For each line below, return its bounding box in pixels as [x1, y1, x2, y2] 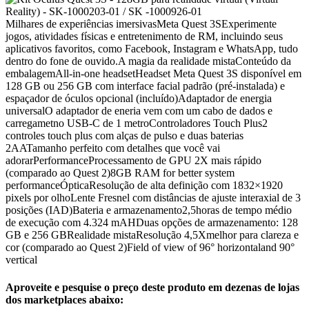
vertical [6, 254, 37, 266]
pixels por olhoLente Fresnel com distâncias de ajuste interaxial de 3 [6, 192, 301, 204]
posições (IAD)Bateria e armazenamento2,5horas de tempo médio [6, 204, 292, 217]
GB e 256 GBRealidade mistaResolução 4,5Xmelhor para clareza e [6, 229, 299, 241]
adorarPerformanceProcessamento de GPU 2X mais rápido [6, 154, 261, 167]
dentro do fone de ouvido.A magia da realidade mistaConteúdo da [6, 55, 291, 68]
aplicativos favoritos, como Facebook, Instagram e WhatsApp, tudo [6, 43, 298, 55]
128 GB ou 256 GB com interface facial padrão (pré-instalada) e [6, 80, 285, 92]
